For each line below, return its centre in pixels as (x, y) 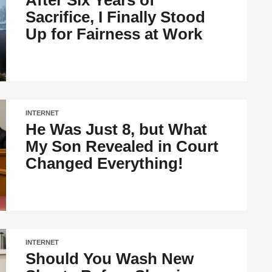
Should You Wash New (110, 259)
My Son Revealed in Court (122, 147)
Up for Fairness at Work (114, 34)
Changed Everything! (105, 164)
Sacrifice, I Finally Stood (116, 17)
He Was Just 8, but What (117, 130)
